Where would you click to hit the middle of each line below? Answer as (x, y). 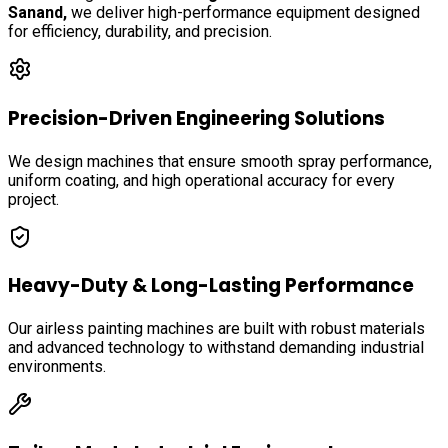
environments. (57, 367)
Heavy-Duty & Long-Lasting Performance (211, 286)
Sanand (35, 13)
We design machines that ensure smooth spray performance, (220, 161)
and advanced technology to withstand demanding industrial (216, 348)
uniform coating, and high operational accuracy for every (201, 180)
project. (33, 199)
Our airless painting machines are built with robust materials (216, 329)
